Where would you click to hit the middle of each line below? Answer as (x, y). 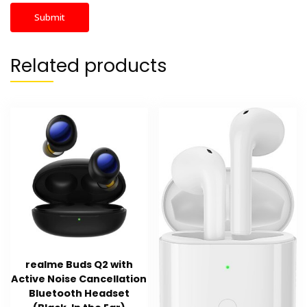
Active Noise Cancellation (79, 279)
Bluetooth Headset (79, 294)
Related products (89, 65)
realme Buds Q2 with (79, 265)
